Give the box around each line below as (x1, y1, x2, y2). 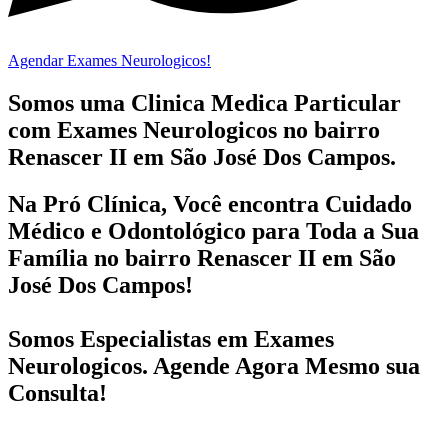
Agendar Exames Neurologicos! (8, 52, 211, 70)
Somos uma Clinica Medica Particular (8, 90, 401, 117)
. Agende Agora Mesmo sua (142, 352, 420, 379)
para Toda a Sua (246, 217, 419, 244)
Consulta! (8, 379, 107, 406)
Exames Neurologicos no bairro (57, 117, 380, 144)
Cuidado (325, 190, 412, 217)
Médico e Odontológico (8, 217, 246, 244)
